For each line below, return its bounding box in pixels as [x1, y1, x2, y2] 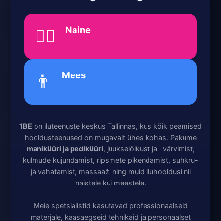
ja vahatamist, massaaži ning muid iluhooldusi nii [30, 167, 191, 176]
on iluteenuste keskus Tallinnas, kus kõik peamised [32, 122, 202, 130]
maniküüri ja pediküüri [26, 145, 103, 153]
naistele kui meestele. [75, 179, 146, 187]
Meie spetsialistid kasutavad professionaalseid [33, 201, 188, 210]
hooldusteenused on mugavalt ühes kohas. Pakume [24, 133, 197, 142]
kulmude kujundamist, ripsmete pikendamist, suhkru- [23, 156, 198, 164]
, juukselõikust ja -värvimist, [103, 145, 195, 153]
